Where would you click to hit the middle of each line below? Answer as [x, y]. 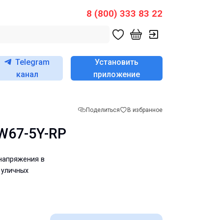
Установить [116, 62]
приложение [116, 74]
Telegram [33, 62]
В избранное [145, 110]
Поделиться [103, 110]
